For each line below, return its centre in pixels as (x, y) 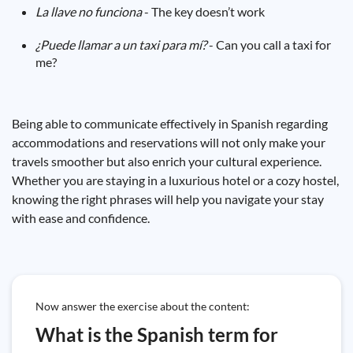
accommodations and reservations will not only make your (169, 142)
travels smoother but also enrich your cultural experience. (167, 161)
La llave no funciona (89, 11)
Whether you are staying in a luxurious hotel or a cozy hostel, (175, 180)
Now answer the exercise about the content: (143, 306)
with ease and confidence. (81, 218)
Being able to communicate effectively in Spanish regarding (170, 123)
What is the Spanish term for (157, 334)
